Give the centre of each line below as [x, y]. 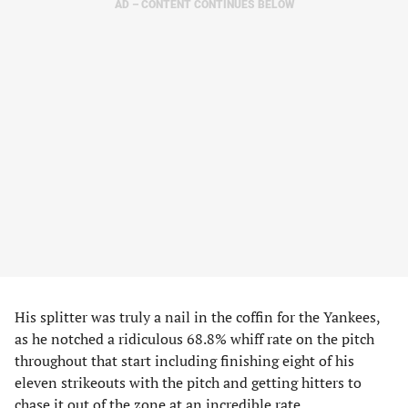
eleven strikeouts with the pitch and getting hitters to [188, 382]
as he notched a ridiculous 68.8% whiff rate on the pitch [194, 339]
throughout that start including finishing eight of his [184, 361]
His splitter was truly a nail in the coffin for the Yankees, [197, 317]
